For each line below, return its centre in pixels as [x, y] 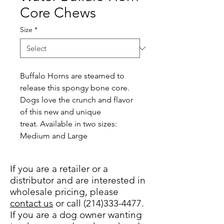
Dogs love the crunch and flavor [77, 100]
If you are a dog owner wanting [76, 215]
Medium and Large [54, 136]
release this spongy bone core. [76, 88]
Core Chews [58, 13]
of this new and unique [61, 112]
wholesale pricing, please [64, 192]
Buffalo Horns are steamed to [73, 76]
